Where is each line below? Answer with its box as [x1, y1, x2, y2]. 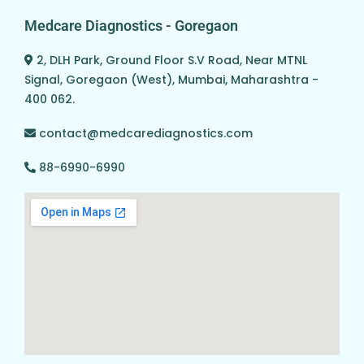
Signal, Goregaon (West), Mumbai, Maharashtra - [24, 71, 318, 89]
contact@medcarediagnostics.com [39, 125, 253, 142]
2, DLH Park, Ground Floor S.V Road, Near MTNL [37, 52, 307, 69]
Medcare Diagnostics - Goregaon [24, 17, 238, 35]
